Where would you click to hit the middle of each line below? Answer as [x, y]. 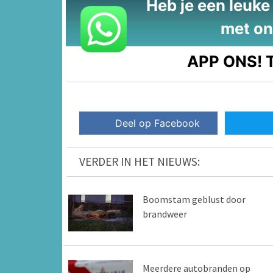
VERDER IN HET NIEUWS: [140, 162]
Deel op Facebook [158, 123]
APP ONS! [225, 61]
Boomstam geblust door [194, 200]
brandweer [165, 214]
